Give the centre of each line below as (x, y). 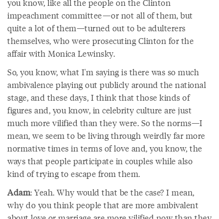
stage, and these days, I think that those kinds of (99, 97)
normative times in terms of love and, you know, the (105, 148)
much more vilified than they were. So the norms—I (105, 123)
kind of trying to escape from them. (74, 174)
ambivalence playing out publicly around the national (107, 85)
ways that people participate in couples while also (100, 161)
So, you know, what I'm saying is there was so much (103, 72)
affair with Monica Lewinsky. (61, 53)
